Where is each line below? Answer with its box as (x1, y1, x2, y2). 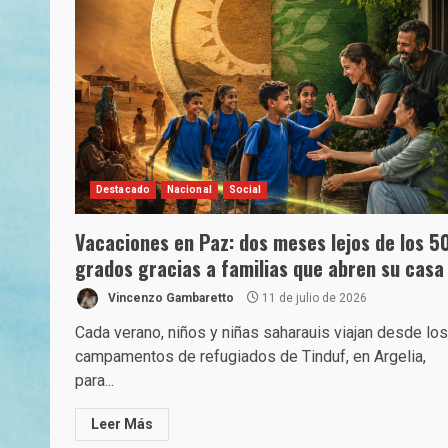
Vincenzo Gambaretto (105, 290, 234, 305)
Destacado (96, 184, 150, 195)
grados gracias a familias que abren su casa (75, 253, 444, 283)
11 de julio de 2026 (259, 290, 367, 305)
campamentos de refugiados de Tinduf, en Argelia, (75, 347, 426, 366)
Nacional (166, 184, 212, 195)
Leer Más (91, 416, 153, 432)
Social (228, 184, 262, 195)
